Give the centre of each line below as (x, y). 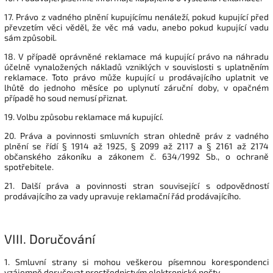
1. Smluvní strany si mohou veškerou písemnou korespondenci (136, 262)
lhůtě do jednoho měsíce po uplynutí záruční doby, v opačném (136, 88)
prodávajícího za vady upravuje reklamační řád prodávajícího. (122, 196)
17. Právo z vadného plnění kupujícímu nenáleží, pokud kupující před (136, 17)
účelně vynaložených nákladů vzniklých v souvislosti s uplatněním (136, 67)
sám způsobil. (30, 38)
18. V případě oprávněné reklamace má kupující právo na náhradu (136, 57)
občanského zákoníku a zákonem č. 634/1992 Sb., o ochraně (136, 157)
